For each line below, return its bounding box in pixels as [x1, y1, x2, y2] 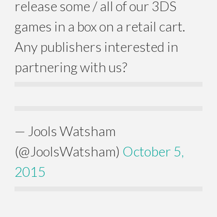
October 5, [123, 143, 184, 160]
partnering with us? [15, 59, 127, 76]
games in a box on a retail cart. [15, 18, 185, 35]
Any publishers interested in [15, 38, 178, 55]
